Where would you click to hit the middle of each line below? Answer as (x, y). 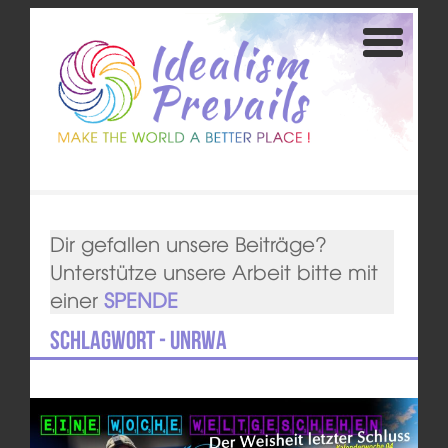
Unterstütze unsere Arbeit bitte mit (213, 272)
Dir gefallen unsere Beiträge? (188, 244)
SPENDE (140, 300)
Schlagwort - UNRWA (138, 340)
